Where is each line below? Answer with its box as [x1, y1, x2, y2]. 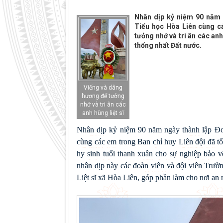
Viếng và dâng [84, 84, 122, 92]
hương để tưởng [82, 93, 124, 100]
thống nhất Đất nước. [134, 41, 202, 50]
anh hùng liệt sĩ [82, 110, 124, 117]
